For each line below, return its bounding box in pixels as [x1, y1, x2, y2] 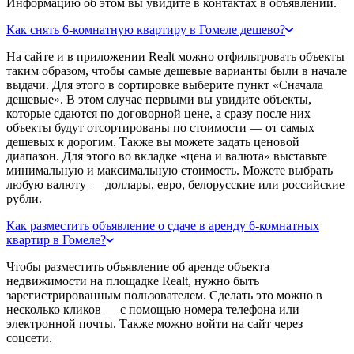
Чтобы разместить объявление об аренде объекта [6, 259, 269, 273]
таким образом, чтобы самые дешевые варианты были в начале [6, 63, 347, 77]
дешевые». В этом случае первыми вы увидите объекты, [6, 92, 311, 106]
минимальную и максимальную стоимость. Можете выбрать [6, 163, 333, 177]
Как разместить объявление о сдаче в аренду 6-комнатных [6, 218, 319, 232]
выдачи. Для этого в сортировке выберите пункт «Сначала [6, 77, 323, 92]
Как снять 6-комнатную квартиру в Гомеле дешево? [6, 22, 285, 36]
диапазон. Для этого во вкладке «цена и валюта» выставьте [6, 149, 327, 163]
